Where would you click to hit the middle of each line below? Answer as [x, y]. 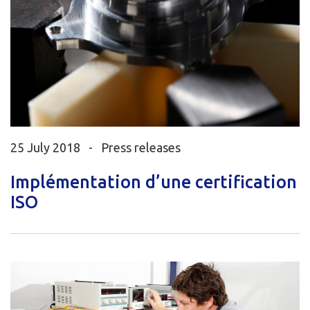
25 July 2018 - [56, 148]
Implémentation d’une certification [154, 182]
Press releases [141, 148]
